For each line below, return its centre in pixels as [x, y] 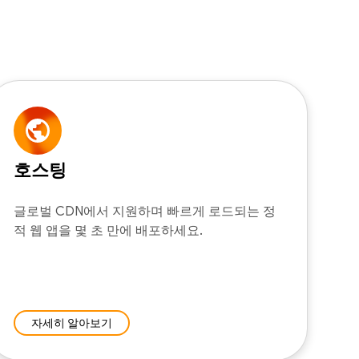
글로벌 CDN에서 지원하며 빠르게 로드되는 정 [145, 212]
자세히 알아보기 [72, 323]
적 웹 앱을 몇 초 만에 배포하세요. [108, 231]
